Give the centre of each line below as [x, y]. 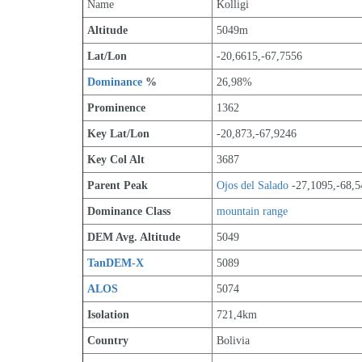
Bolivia [233, 341]
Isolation [108, 315]
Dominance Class [129, 211]
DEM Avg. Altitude [134, 237]
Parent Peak [118, 185]
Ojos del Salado [253, 185]
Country [108, 341]
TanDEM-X [116, 263]
